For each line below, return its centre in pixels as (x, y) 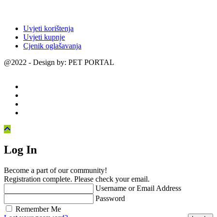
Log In (20, 150)
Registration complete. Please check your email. (77, 179)
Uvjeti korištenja (48, 29)
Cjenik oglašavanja (52, 46)
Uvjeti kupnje (44, 37)
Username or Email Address (138, 188)
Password (110, 198)
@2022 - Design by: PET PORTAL (59, 62)
